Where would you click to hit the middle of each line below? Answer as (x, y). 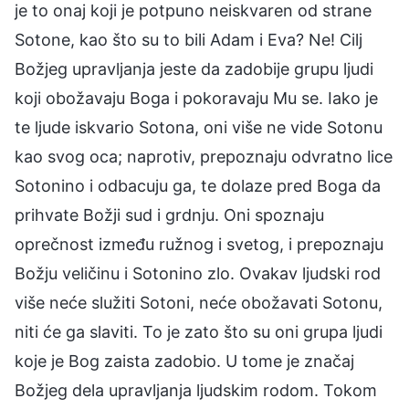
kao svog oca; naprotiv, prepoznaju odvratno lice (204, 156)
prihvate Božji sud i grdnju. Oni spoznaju (169, 215)
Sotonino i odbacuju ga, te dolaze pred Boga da (198, 185)
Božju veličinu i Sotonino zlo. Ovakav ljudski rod (198, 273)
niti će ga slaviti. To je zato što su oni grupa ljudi (199, 331)
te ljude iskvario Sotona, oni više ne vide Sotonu (199, 127)
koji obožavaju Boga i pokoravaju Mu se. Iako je (196, 98)
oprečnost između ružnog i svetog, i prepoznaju (199, 244)
